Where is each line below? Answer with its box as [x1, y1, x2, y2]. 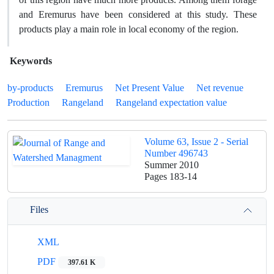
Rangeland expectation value [116, 97, 227, 108]
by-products [7, 82, 53, 94]
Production [7, 97, 50, 108]
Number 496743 [144, 147, 208, 159]
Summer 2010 [144, 159, 199, 171]
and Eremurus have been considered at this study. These [19, 9, 257, 20]
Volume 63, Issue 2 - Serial [144, 136, 248, 147]
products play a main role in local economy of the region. [19, 23, 239, 35]
